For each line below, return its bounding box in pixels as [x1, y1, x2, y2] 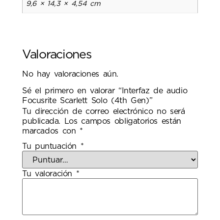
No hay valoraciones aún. [22, 70, 118, 78]
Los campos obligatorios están [64, 117, 181, 126]
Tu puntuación [22, 142, 81, 151]
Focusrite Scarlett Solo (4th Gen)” [22, 97, 153, 105]
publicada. [22, 117, 60, 126]
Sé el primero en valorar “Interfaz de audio [22, 87, 188, 95]
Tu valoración [22, 170, 76, 178]
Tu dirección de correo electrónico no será [22, 108, 185, 116]
